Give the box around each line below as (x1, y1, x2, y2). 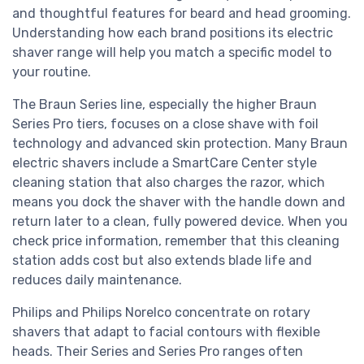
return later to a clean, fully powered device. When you (12, 214, 348, 230)
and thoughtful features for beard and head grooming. (12, 6, 351, 22)
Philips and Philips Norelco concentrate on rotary (12, 305, 310, 321)
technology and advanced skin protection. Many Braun (12, 136, 348, 152)
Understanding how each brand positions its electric (12, 25, 333, 41)
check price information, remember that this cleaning (12, 233, 340, 249)
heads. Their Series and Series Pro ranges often (12, 344, 303, 360)
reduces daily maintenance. (12, 272, 182, 288)
